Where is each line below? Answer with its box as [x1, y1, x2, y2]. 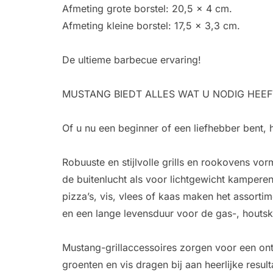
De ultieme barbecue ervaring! [62, 53, 201, 66]
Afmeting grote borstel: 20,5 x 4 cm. [62, 2, 232, 15]
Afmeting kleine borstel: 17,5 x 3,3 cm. [62, 19, 240, 32]
